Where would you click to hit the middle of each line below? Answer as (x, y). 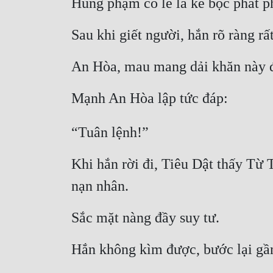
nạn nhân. (100, 186)
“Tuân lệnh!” (110, 133)
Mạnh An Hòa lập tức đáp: (150, 98)
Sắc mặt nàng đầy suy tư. (145, 218)
